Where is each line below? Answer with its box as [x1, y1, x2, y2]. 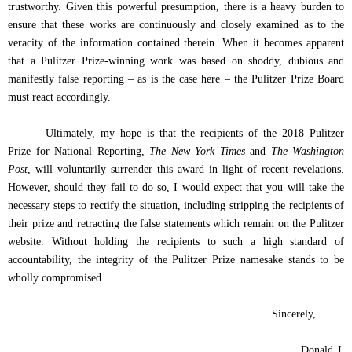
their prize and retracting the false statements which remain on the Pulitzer [8, 218, 344, 229]
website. [8, 236, 52, 247]
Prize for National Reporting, [8, 145, 149, 157]
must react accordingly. [8, 91, 111, 103]
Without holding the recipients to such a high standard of [51, 236, 345, 247]
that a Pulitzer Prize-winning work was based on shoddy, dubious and [8, 55, 344, 67]
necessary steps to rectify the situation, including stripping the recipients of [8, 200, 344, 211]
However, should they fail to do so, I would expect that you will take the [8, 181, 344, 193]
